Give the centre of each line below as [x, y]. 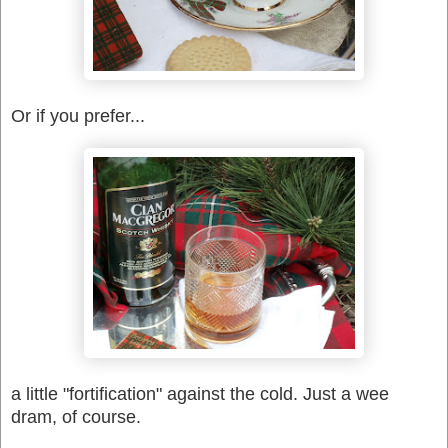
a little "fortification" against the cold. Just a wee [200, 393]
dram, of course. [76, 416]
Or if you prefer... [78, 115]
